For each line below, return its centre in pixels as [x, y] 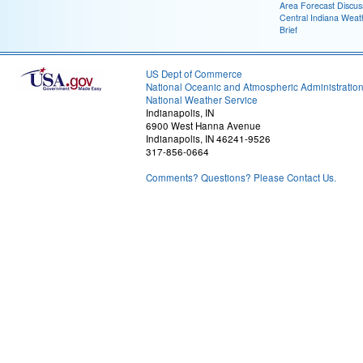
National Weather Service [202, 100]
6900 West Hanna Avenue [203, 126]
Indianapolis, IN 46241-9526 [208, 139]
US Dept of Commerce [194, 74]
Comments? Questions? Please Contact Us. [241, 177]
